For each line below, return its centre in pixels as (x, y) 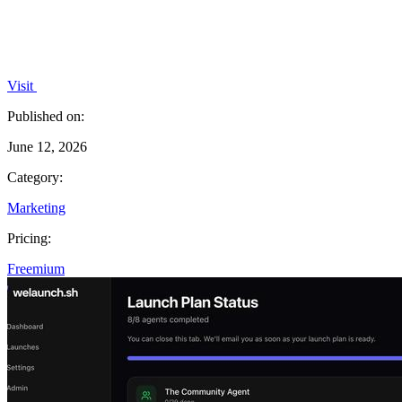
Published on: (46, 116)
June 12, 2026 (47, 146)
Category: (35, 177)
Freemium (36, 268)
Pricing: (29, 238)
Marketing (36, 207)
